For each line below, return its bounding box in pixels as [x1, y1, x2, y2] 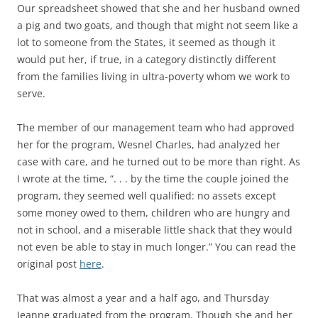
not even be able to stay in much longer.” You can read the [17, 240, 296, 254]
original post [17, 257, 79, 271]
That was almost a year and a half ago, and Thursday [17, 291, 269, 305]
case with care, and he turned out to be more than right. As [17, 155, 300, 169]
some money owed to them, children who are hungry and [17, 206, 290, 220]
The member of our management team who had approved [17, 121, 295, 135]
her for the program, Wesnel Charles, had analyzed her [17, 138, 280, 152]
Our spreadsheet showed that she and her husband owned [17, 1, 300, 16]
